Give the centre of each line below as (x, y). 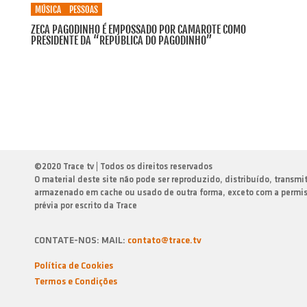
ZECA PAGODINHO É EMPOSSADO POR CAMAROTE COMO (138, 29)
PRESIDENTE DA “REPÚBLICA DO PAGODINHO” (121, 40)
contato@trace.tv (164, 241)
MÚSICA (48, 9)
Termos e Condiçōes (76, 282)
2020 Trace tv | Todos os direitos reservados (127, 167)
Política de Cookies (74, 266)
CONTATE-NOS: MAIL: (81, 241)
